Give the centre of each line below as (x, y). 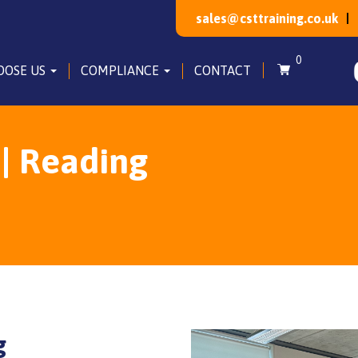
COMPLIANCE (121, 70)
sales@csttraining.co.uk (267, 18)
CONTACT (223, 70)
